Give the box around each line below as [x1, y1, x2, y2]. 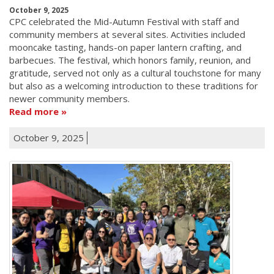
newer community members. [9, 92, 130, 105]
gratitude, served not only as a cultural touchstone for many [9, 66, 261, 79]
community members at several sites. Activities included [9, 28, 245, 40]
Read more [9, 105, 59, 117]
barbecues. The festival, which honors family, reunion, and [9, 53, 251, 66]
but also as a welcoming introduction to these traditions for [9, 79, 258, 92]
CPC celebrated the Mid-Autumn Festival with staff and [9, 15, 239, 28]
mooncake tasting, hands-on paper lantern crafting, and [9, 40, 242, 53]
